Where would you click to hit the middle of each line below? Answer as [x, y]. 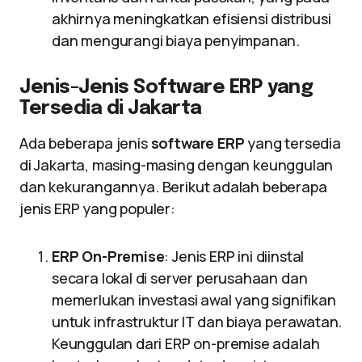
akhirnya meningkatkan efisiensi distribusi [192, 19]
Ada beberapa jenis [85, 143]
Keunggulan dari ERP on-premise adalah [186, 343]
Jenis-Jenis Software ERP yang [166, 88]
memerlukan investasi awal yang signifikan [194, 300]
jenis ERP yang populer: [97, 208]
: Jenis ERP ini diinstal [234, 256]
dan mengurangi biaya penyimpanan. [176, 40]
